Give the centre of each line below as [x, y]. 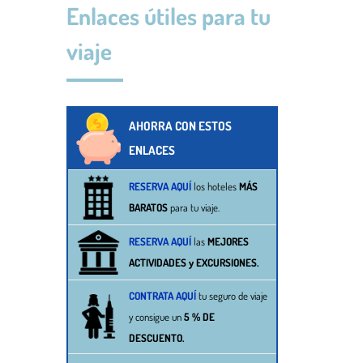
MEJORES [228, 242]
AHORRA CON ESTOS [180, 126]
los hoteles [216, 187]
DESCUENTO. [156, 338]
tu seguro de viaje [232, 296]
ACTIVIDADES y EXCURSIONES [193, 263]
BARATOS [148, 208]
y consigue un [156, 317]
